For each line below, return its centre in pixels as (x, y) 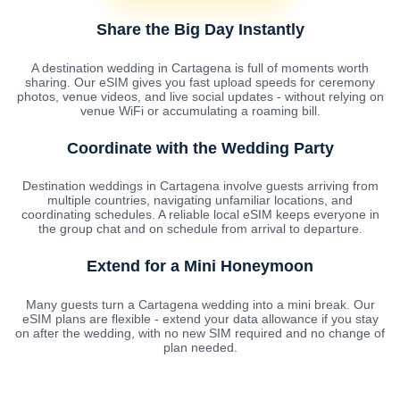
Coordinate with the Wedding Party (200, 148)
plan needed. (200, 348)
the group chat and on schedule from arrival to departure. (200, 229)
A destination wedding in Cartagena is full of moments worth (200, 67)
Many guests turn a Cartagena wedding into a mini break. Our (200, 305)
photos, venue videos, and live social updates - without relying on (200, 96)
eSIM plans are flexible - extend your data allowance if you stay (200, 319)
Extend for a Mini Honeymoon (200, 267)
